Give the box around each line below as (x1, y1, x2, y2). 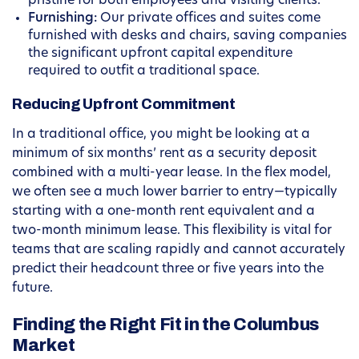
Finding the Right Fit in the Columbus (12, 315, 319, 335)
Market (12, 336, 75, 356)
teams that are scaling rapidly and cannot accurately (12, 244, 345, 257)
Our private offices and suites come (97, 12, 321, 26)
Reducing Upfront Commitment (12, 96, 236, 113)
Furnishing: (28, 12, 97, 26)
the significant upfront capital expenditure (28, 47, 292, 61)
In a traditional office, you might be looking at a (12, 128, 310, 142)
